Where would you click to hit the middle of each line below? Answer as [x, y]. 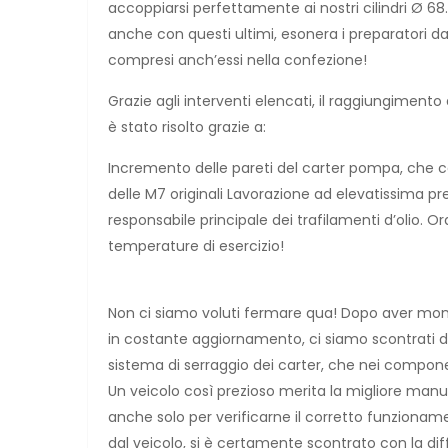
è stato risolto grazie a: [187, 126]
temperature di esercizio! [196, 245]
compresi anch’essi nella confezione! [237, 59]
